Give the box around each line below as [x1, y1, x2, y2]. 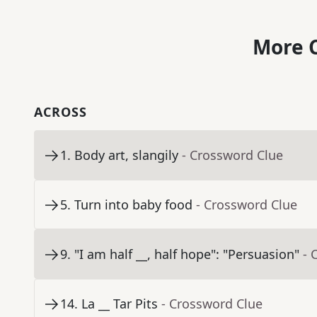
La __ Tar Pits [81, 295, 158, 313]
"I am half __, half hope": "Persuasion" [74, 246, 299, 263]
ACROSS [34, 103, 87, 121]
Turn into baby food [74, 196, 192, 214]
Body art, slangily [74, 146, 178, 164]
